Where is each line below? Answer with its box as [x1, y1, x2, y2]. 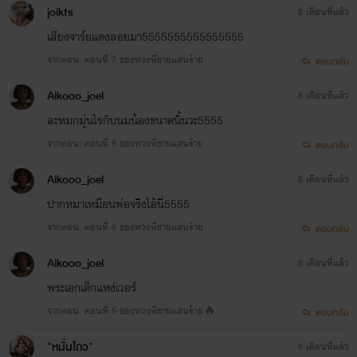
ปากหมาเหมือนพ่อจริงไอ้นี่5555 [46, 194, 190, 214]
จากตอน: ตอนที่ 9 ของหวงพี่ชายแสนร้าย [46, 135, 203, 151]
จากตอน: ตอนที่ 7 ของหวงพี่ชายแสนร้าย [46, 51, 203, 68]
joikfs [46, 2, 73, 22]
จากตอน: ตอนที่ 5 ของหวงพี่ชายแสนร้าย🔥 [46, 302, 216, 319]
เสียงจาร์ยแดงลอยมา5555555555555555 [46, 26, 244, 46]
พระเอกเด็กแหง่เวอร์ [46, 277, 136, 297]
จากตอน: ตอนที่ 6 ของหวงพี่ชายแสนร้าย [46, 218, 203, 235]
